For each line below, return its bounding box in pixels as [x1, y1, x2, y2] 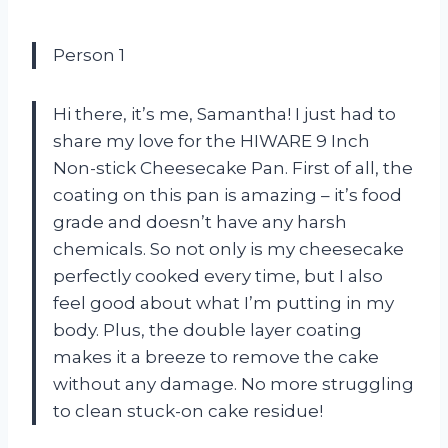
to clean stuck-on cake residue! [53, 400, 323, 421]
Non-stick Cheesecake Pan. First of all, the [53, 157, 413, 178]
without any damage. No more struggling [53, 373, 414, 394]
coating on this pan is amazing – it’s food [53, 184, 402, 205]
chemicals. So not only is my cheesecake [53, 238, 404, 259]
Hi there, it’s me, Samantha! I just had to [53, 103, 396, 124]
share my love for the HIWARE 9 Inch [53, 130, 370, 151]
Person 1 [53, 44, 125, 65]
